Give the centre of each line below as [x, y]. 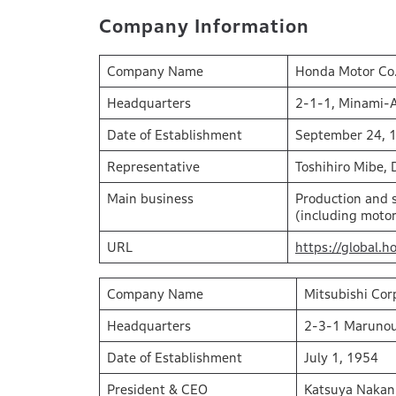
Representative [153, 166]
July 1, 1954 [341, 357]
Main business [150, 198]
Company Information [204, 26]
